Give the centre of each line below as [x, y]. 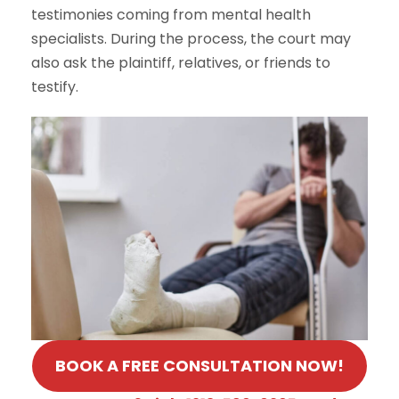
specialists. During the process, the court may [191, 38]
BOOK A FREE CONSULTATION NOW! [199, 366]
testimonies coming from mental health [171, 14]
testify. [55, 86]
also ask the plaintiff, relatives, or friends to [181, 62]
